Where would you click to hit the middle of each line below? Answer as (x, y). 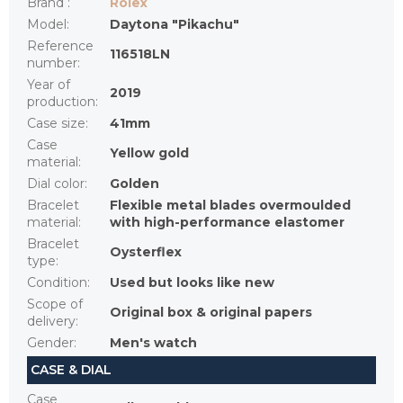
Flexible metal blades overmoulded (230, 206)
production (61, 102)
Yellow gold (149, 153)
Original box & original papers (211, 313)
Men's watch (153, 343)
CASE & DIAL (71, 370)
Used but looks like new (192, 283)
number (52, 63)
